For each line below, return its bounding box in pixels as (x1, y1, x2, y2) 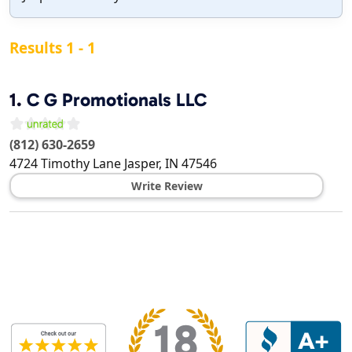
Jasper (124, 155, 159, 173)
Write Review (130, 178, 203, 194)
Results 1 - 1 (9, 38, 96, 59)
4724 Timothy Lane (9, 155, 121, 173)
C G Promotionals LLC (27, 89, 207, 112)
